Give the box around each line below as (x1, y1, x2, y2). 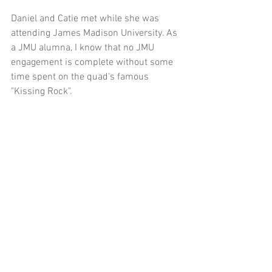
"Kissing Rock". (11, 85, 72, 98)
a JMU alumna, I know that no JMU (11, 41, 157, 54)
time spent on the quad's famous (11, 70, 151, 83)
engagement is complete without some (11, 56, 175, 69)
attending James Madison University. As (11, 27, 180, 39)
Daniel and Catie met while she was (11, 12, 161, 25)
